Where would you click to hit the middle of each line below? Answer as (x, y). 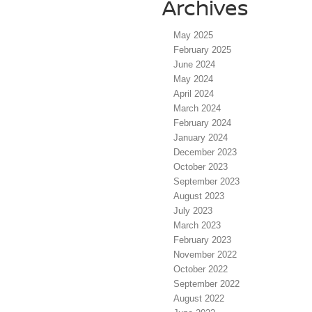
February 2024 (202, 123)
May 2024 (193, 79)
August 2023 (199, 196)
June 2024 (194, 64)
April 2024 (194, 93)
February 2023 (202, 240)
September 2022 (206, 283)
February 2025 (202, 49)
